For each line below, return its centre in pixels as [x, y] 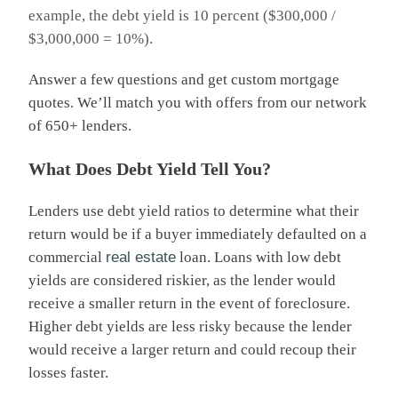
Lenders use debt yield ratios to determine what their [194, 211]
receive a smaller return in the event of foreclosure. [189, 303]
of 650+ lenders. [80, 125]
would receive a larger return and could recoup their [192, 349]
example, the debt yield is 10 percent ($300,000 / [182, 15]
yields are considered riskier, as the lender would [182, 280]
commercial [67, 257]
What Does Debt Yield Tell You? [150, 168]
